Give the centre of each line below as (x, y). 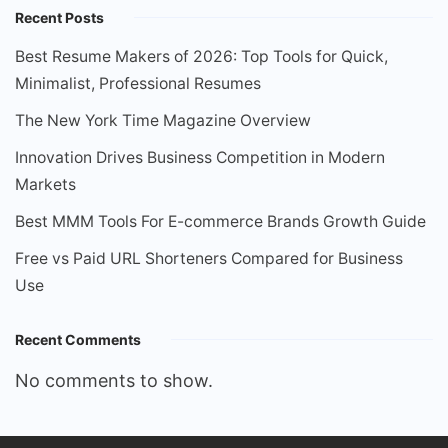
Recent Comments (78, 339)
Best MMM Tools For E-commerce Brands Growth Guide (220, 221)
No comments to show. (114, 380)
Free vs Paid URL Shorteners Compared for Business (209, 258)
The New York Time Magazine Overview (163, 120)
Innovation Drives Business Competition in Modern (200, 157)
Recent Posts (59, 17)
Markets (45, 184)
